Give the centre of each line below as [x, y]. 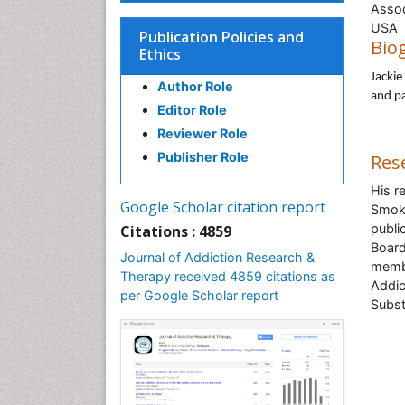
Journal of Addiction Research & [217, 257]
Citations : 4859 [176, 231]
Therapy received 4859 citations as [228, 276]
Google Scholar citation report [223, 207]
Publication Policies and [221, 37]
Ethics [160, 54]
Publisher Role [203, 157]
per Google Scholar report [199, 295]
